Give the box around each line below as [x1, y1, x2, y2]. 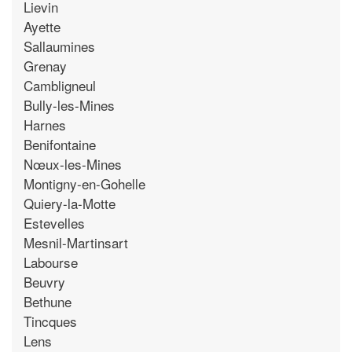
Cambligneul [24, 75, 96, 95]
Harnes [24, 114, 66, 134]
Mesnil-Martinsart [24, 232, 128, 252]
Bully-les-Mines [24, 94, 115, 115]
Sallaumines [24, 35, 95, 56]
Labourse [24, 251, 78, 272]
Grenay [24, 55, 67, 75]
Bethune [24, 291, 71, 311]
